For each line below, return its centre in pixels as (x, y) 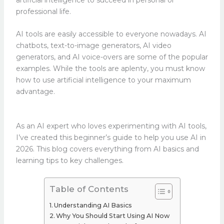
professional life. (43, 11)
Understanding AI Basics (93, 205)
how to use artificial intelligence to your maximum (103, 80)
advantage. (36, 92)
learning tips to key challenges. (69, 160)
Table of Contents (89, 189)
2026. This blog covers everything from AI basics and (107, 149)
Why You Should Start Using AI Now (113, 215)
